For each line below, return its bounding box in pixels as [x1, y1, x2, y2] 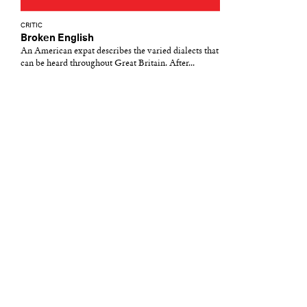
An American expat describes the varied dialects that [21, 47, 219, 56]
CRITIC [21, 22, 42, 29]
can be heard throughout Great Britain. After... [21, 59, 195, 68]
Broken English [21, 33, 94, 43]
